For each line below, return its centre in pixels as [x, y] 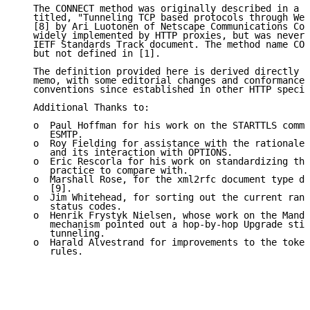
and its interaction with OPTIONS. [125, 153]
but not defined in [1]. [89, 54]
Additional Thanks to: [83, 108]
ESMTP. [50, 135]
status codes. [69, 207]
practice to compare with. [102, 171]
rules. [50, 252]
